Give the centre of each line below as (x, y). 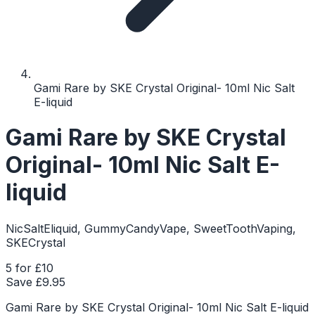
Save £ (24, 282)
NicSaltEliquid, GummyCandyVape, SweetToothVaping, (151, 228)
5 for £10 (30, 268)
